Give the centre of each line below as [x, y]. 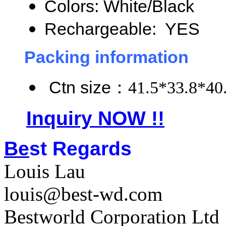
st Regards [80, 149]
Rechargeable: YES [122, 29]
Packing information [106, 57]
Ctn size [78, 87]
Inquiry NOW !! [95, 118]
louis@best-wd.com [83, 194]
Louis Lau [45, 171]
